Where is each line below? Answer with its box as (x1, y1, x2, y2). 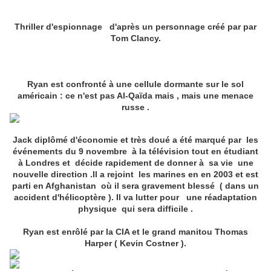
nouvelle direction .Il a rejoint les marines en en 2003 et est (13, 169, 258, 180)
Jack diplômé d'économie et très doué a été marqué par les (13, 135, 258, 145)
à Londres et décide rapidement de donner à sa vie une (18, 158, 253, 168)
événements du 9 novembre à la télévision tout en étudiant (13, 146, 258, 157)
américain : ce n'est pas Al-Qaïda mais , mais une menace (18, 91, 253, 101)
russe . (122, 102, 149, 113)
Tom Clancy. (110, 33, 161, 44)
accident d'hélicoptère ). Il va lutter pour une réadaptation (14, 192, 257, 203)
